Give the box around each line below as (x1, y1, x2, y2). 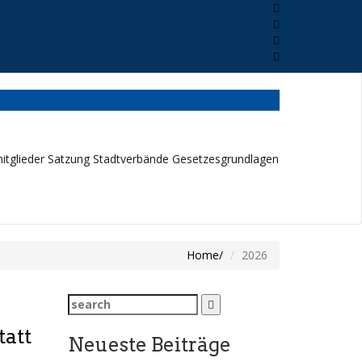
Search (66, 293, 107, 309)
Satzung (47, 151, 90, 166)
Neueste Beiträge (67, 333, 231, 356)
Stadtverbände (92, 151, 169, 166)
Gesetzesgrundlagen (171, 151, 279, 166)
